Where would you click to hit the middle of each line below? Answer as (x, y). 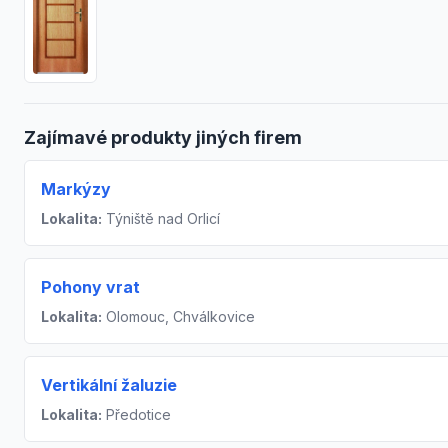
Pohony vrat (90, 286)
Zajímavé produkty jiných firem (163, 137)
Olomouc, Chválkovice (178, 316)
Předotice (136, 414)
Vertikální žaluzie (109, 384)
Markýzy (76, 188)
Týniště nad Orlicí (161, 218)
